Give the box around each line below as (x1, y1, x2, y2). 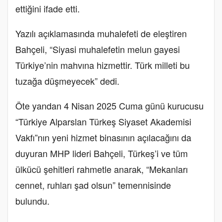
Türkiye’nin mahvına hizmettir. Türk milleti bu (15, 58, 190, 71)
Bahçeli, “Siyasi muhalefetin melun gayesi (15, 42, 180, 55)
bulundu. (15, 194, 50, 207)
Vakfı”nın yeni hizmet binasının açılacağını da (15, 130, 191, 144)
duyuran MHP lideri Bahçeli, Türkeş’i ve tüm (15, 146, 188, 160)
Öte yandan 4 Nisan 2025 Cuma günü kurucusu (15, 99, 204, 112)
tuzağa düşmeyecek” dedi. (15, 74, 119, 87)
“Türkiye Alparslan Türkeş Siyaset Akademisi (15, 114, 191, 128)
